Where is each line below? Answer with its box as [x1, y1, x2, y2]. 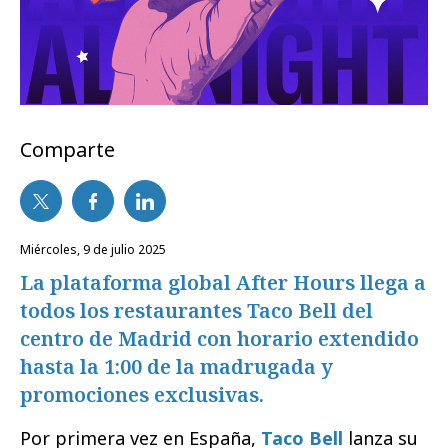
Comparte [20, 136, 115, 164]
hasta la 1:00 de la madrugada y [20, 353, 333, 381]
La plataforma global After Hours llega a [20, 269, 426, 297]
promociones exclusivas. [20, 381, 264, 409]
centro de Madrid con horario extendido [20, 325, 419, 353]
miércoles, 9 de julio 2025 [31, 241, 166, 259]
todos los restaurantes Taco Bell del [20, 297, 373, 325]
